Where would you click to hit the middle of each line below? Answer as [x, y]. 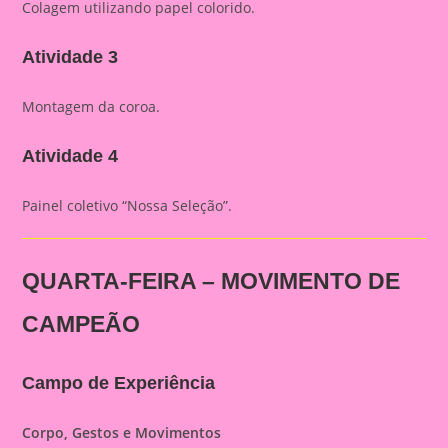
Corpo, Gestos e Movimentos [122, 432]
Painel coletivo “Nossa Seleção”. [127, 205]
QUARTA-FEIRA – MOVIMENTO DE [211, 281]
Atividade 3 [70, 57]
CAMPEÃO [81, 324]
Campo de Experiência [119, 383]
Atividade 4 [70, 156]
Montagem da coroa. [91, 106]
